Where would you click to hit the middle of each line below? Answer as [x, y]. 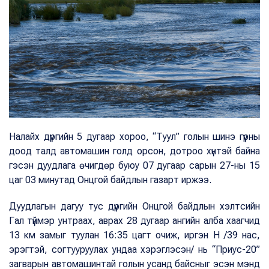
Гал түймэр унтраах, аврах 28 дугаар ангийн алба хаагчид [134, 220]
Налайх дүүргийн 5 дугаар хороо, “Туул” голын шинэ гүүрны [134, 136]
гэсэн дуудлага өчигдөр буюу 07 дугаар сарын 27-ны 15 [134, 165]
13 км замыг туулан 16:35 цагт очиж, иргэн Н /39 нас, [134, 235]
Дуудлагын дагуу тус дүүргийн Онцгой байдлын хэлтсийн [134, 206]
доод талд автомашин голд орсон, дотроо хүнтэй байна [134, 151]
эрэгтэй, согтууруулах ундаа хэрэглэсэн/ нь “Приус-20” [134, 249]
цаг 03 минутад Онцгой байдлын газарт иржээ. [110, 180]
